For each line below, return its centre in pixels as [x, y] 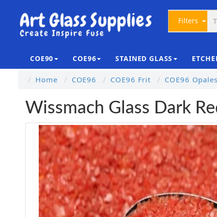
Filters [185, 21]
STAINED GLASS [144, 58]
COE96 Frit [131, 79]
